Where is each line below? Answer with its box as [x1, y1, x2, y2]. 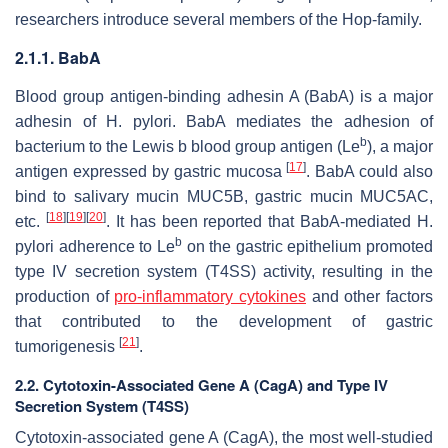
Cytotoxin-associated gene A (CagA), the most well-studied [15, 428, 433, 446]
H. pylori [106, 112, 172, 130]
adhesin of [15, 112, 106, 130]
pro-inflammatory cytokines [114, 287, 307, 305]
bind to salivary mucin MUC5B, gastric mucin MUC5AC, [15, 187, 433, 205]
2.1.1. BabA [15, 45, 101, 69]
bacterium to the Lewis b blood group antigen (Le [15, 137, 360, 155]
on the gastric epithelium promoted [181, 237, 433, 255]
